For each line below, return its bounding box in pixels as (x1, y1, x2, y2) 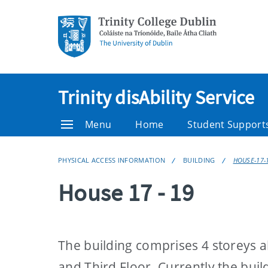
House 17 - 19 (58, 178, 194, 208)
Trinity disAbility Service (58, 86, 255, 109)
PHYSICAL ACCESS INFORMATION (58, 156, 166, 165)
